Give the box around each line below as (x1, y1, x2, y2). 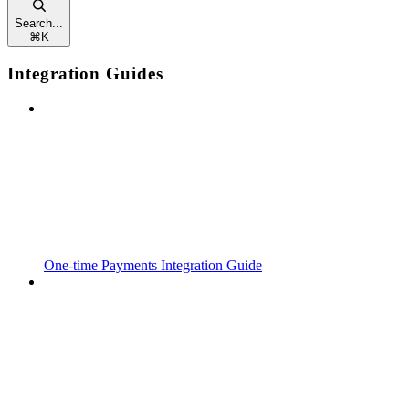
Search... (15, 16, 63, 30)
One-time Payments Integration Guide (44, 257, 262, 274)
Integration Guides (7, 63, 163, 83)
